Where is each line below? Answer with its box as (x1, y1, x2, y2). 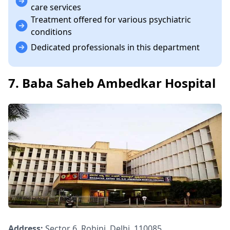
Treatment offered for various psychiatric (31, 14, 191, 26)
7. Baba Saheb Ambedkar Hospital (8, 74, 216, 92)
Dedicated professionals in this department (31, 42, 200, 53)
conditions (31, 26, 72, 38)
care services (31, 2, 81, 13)
